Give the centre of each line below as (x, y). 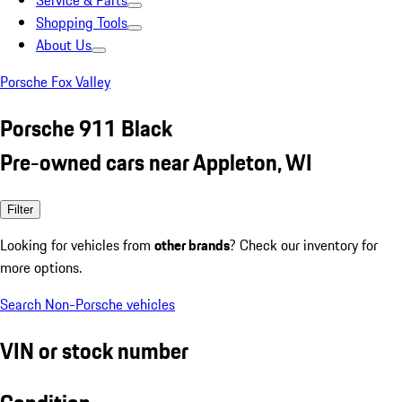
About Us (64, 45)
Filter (20, 209)
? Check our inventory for (304, 245)
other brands (192, 245)
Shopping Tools (82, 22)
